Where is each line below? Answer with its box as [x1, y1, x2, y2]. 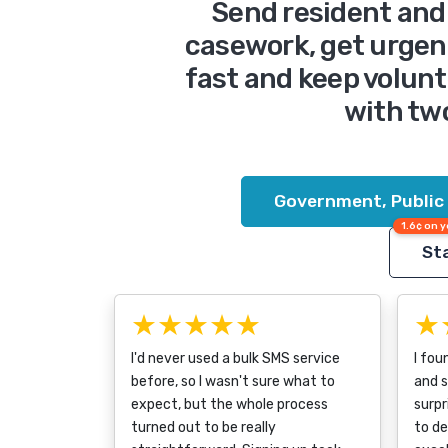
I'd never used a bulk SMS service [131, 350, 340, 367]
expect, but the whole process [131, 396, 328, 413]
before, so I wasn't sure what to [131, 373, 335, 390]
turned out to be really [131, 419, 276, 436]
